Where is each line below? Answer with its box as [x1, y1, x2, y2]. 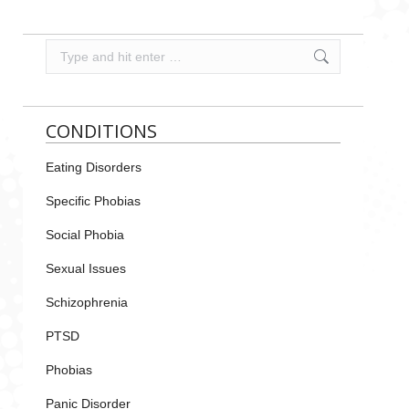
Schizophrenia [46, 294, 128, 309]
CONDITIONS [46, 118, 157, 143]
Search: [45, 40, 89, 56]
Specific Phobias [46, 193, 141, 208]
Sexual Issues [46, 260, 126, 276]
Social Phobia [46, 226, 124, 242]
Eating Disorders [46, 159, 142, 174]
